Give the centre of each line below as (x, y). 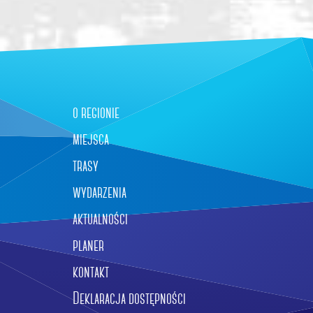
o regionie (96, 113)
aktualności (100, 219)
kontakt (91, 272)
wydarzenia (100, 192)
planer (88, 246)
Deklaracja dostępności (129, 299)
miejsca (91, 139)
